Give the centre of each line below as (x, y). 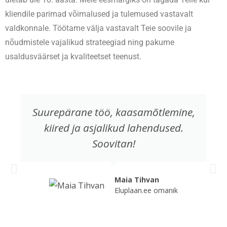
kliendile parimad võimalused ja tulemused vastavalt (99, 14)
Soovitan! (113, 144)
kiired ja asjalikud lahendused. (113, 128)
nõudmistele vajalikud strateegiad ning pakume (90, 43)
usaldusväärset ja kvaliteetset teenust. (74, 57)
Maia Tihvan (137, 180)
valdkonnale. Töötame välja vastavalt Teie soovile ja (98, 28)
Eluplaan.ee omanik (146, 191)
